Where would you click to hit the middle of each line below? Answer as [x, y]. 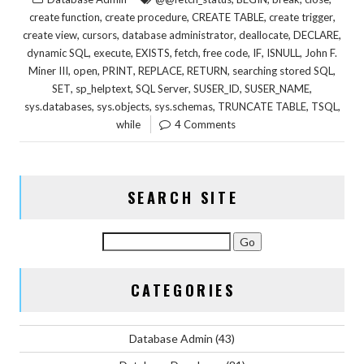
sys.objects [123, 106]
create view [50, 35]
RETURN [207, 70]
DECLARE [316, 35]
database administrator [178, 35]
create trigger [301, 17]
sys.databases [58, 106]
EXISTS [153, 52]
